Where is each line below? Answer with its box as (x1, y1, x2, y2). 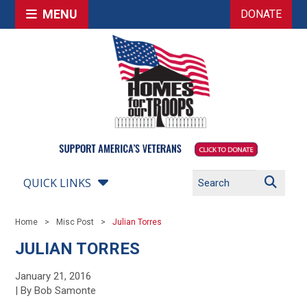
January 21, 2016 (15, 270, 92, 282)
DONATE (240, 8, 282, 21)
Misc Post (56, 217, 95, 227)
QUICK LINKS (23, 175, 92, 191)
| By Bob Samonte (15, 284, 97, 297)
